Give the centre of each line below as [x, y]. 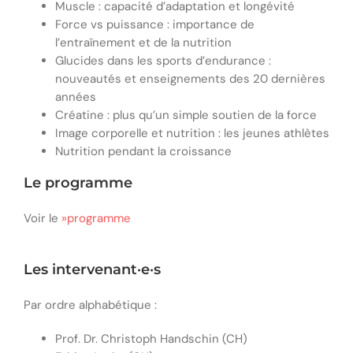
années [75, 97]
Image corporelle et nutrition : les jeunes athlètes [192, 134]
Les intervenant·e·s [92, 270]
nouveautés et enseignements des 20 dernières [190, 79]
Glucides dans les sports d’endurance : [163, 61]
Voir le [42, 219]
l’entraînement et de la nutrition [143, 43]
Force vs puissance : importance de [154, 25]
